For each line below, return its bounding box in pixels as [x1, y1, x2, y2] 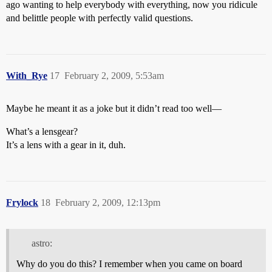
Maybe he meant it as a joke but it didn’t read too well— [6, 103, 222, 114]
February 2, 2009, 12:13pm [55, 197, 160, 208]
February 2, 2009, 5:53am [64, 70, 164, 81]
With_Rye [6, 70, 47, 81]
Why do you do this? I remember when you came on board [16, 258, 242, 269]
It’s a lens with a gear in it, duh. [6, 139, 126, 150]
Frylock [6, 197, 38, 208]
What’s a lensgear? [6, 126, 78, 137]
